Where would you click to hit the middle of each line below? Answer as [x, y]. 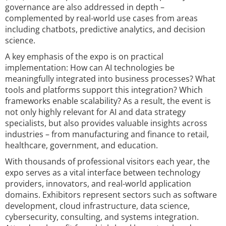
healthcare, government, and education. [81, 145]
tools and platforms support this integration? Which [104, 90]
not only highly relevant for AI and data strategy [95, 112]
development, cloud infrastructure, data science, [97, 206]
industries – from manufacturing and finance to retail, [107, 134]
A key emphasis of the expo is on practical [84, 56]
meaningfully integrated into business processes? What [110, 79]
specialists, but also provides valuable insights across [106, 123]
